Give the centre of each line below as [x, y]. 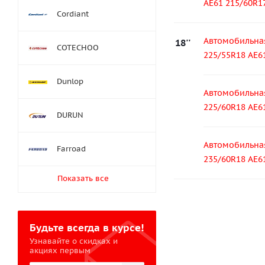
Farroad [71, 149]
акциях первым [60, 251]
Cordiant [73, 14]
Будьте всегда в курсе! [87, 228]
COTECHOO [78, 48]
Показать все [83, 179]
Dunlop [70, 82]
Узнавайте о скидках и [74, 241]
